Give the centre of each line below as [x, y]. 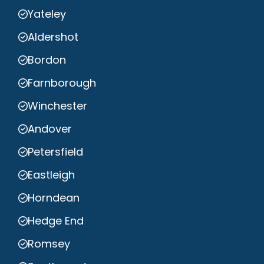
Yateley [47, 14]
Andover [50, 129]
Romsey [49, 244]
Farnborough [62, 83]
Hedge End [56, 221]
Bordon [47, 60]
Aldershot [53, 37]
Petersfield [55, 152]
